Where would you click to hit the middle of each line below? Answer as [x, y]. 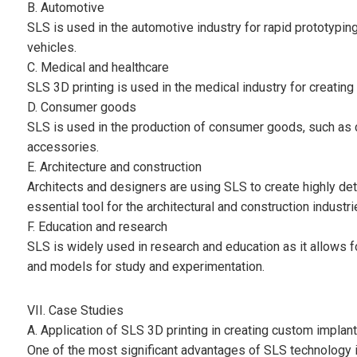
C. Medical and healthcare [98, 68]
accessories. [63, 147]
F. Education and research [97, 227]
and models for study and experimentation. [145, 267]
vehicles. [51, 48]
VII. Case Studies [75, 311]
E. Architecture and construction [114, 167]
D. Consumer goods [81, 108]
